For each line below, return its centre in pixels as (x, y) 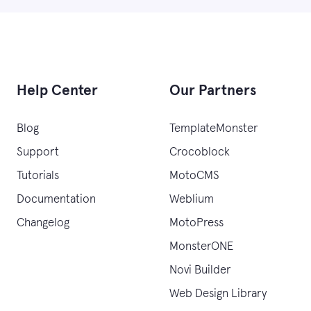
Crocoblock (200, 152)
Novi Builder (200, 270)
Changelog (43, 223)
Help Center (57, 91)
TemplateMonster (213, 129)
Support (38, 152)
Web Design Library (218, 294)
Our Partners (213, 91)
